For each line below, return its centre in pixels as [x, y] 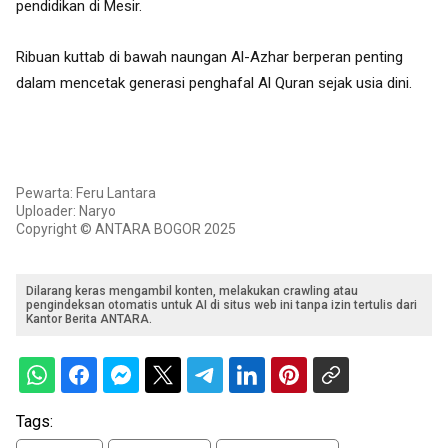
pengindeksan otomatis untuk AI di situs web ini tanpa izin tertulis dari [221, 304]
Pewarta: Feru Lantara [86, 192]
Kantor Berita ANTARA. [89, 318]
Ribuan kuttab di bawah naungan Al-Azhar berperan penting [209, 56]
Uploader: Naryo [66, 210]
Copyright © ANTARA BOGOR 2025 [126, 228]
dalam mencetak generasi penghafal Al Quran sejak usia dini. [214, 82]
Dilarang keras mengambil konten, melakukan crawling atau [192, 290]
